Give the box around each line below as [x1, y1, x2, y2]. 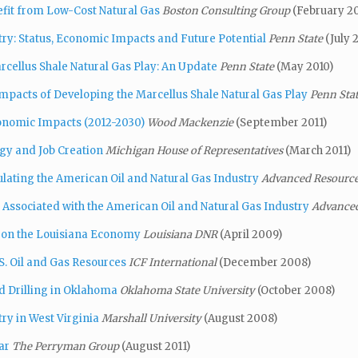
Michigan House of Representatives [105, 143, 285, 157]
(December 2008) [219, 255, 311, 269]
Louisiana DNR [143, 227, 220, 241]
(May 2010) [276, 59, 333, 74]
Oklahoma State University [120, 283, 257, 297]
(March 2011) [285, 143, 351, 157]
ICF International [129, 255, 219, 269]
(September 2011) [236, 115, 327, 129]
